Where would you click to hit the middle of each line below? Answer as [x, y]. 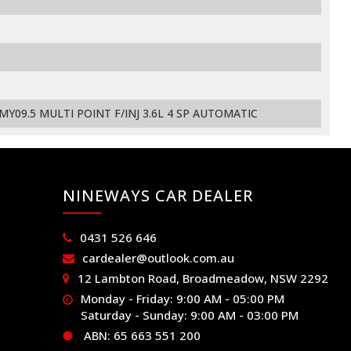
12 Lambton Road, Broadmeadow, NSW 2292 [203, 279]
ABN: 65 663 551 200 [141, 336]
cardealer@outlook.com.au [159, 258]
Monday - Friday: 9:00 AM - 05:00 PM [183, 299]
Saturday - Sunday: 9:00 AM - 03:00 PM [190, 315]
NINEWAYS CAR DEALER [158, 196]
